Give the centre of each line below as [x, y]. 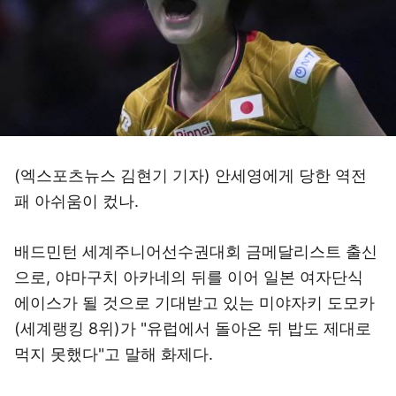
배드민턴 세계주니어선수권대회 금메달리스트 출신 [196, 251]
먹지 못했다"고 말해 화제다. [114, 354]
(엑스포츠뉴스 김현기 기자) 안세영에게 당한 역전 [190, 175]
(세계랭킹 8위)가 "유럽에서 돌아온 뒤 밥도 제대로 [193, 328]
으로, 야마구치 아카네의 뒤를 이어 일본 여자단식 [189, 277]
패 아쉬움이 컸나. [76, 201]
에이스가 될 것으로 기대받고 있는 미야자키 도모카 [194, 303]
